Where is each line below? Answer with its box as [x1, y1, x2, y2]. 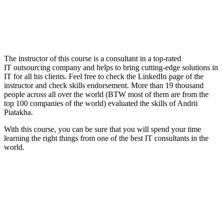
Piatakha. [4, 108, 33, 116]
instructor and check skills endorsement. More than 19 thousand [4, 81, 204, 90]
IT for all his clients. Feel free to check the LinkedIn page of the [4, 72, 204, 81]
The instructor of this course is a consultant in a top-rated [4, 54, 181, 63]
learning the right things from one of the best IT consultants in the [4, 133, 209, 142]
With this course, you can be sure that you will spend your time [4, 124, 201, 133]
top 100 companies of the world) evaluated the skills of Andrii [4, 99, 198, 108]
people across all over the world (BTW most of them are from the [4, 90, 209, 99]
